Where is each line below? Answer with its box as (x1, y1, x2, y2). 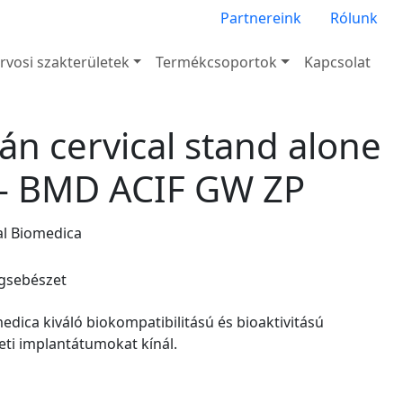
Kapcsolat (304, 51, 371, 72)
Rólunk (330, 8, 378, 28)
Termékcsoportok (156, 51, 278, 72)
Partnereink (220, 8, 301, 28)
